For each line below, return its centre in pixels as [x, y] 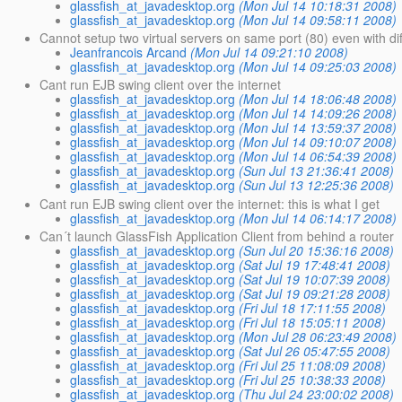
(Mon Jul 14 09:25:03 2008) [318, 67]
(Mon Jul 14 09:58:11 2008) [318, 20]
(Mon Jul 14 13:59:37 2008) [318, 128]
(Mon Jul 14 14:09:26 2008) [318, 114]
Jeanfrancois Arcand [129, 52]
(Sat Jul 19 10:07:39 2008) [315, 279]
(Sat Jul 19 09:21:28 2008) [315, 293]
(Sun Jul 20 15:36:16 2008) [317, 250]
